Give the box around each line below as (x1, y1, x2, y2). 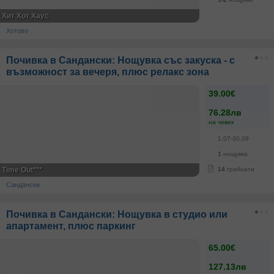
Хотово (6, 27, 28, 34)
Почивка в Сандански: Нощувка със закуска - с (6, 55, 235, 65)
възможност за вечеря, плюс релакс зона (6, 67, 209, 77)
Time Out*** (2, 166, 42, 174)
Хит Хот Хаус (2, 12, 49, 20)
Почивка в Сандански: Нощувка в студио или (6, 209, 228, 220)
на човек (209, 119, 234, 125)
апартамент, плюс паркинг (6, 221, 136, 231)
